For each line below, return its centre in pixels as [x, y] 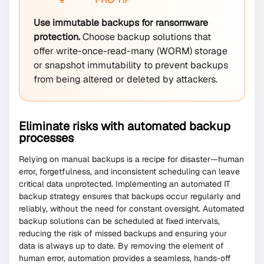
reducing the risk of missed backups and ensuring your [123, 234]
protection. [57, 37]
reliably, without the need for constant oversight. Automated [131, 209]
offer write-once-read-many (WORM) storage [131, 51]
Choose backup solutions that [146, 37]
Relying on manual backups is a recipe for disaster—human [131, 159]
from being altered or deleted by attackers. [126, 80]
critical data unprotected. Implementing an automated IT [125, 184]
